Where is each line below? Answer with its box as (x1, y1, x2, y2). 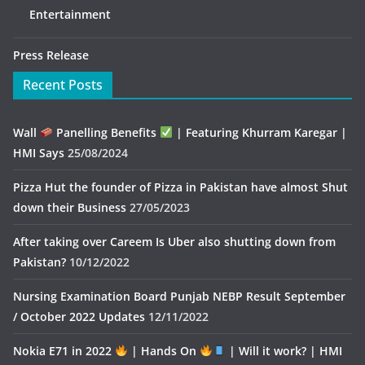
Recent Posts (23, 75, 103, 94)
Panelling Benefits (52, 124, 160, 140)
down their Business (13, 199, 126, 215)
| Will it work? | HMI (225, 342, 342, 358)
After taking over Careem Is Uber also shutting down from (13, 233, 336, 249)
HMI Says (13, 144, 64, 161)
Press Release (13, 46, 89, 63)
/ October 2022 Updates (13, 308, 145, 324)
